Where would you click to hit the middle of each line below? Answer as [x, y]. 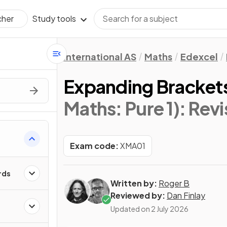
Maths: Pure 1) [121, 108]
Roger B [174, 183]
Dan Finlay [186, 195]
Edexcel [199, 56]
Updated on [131, 209]
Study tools [54, 18]
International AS [100, 56]
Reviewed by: [138, 195]
